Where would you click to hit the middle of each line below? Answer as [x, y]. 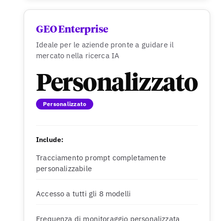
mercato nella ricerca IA [78, 55]
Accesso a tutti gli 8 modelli [84, 194]
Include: [50, 140]
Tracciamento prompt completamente [101, 158]
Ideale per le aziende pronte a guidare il [105, 45]
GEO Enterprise [73, 30]
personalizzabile [64, 168]
